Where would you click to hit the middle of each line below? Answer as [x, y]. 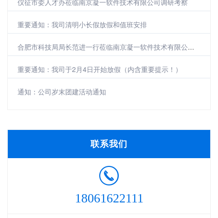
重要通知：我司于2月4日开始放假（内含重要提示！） [100, 69]
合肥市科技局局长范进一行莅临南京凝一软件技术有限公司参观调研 [103, 47]
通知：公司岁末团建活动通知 [62, 92]
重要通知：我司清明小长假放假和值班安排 [82, 25]
